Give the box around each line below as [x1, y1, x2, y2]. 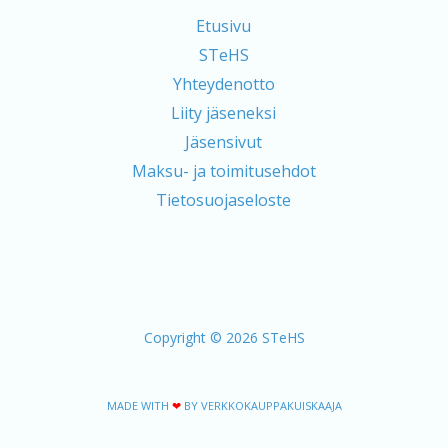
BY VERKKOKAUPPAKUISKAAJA [180, 398, 342, 414]
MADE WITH [106, 398, 172, 414]
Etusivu [196, 15, 252, 38]
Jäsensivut [185, 131, 263, 154]
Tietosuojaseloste [156, 189, 292, 212]
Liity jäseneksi [171, 102, 277, 125]
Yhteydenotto [172, 73, 275, 96]
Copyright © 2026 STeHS [143, 328, 305, 348]
